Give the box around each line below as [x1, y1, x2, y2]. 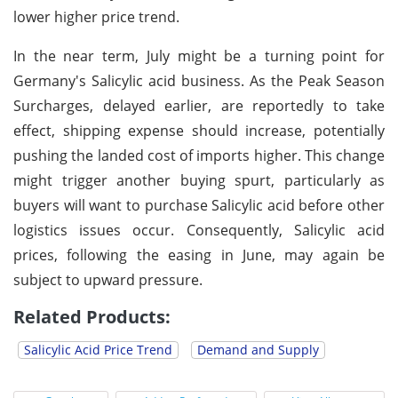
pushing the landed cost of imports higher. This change [13, 145, 385, 165]
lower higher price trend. [13, 6, 179, 27]
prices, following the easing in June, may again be [13, 244, 385, 265]
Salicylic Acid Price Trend [24, 340, 172, 358]
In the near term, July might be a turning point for [13, 45, 385, 66]
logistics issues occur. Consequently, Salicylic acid [13, 219, 385, 240]
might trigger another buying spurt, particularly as [13, 170, 385, 190]
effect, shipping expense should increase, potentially [13, 120, 385, 140]
